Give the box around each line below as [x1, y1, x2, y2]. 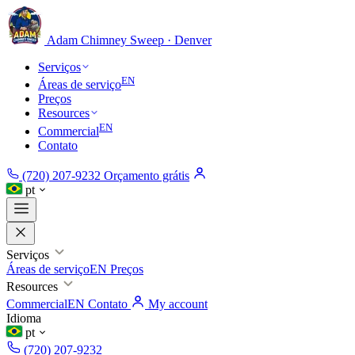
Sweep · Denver [130, 33, 212, 47]
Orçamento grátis [104, 168, 189, 182]
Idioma [6, 311, 41, 325]
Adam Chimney [47, 33, 127, 47]
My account [145, 296, 208, 311]
